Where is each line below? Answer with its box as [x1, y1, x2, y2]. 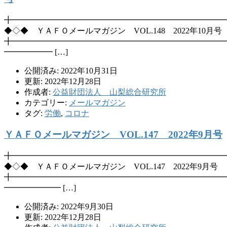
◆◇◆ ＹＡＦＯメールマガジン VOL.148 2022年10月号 [4, 26, 222, 35]
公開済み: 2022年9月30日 [24, 202, 113, 211]
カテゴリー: [24, 98, 69, 107]
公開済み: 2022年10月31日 [24, 66, 118, 75]
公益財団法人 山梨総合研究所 [53, 87, 166, 96]
